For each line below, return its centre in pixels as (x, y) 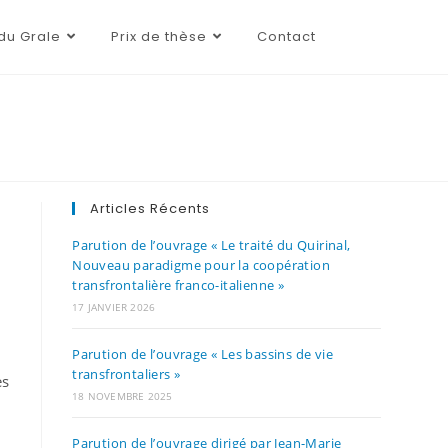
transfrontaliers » (126, 374)
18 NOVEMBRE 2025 (122, 396)
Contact (286, 36)
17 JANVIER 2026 (114, 307)
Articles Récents (150, 208)
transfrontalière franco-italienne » (178, 285)
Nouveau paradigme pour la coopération (201, 265)
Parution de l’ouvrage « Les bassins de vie (202, 354)
